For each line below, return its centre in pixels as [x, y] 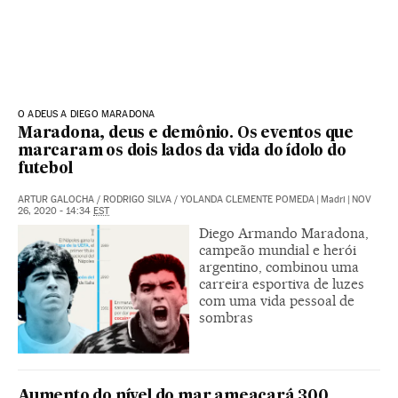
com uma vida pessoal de [277, 301]
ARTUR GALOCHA [56, 199]
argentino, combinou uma [279, 267]
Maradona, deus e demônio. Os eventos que [186, 134]
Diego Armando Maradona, [284, 233]
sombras [226, 318]
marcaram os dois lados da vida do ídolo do [182, 151]
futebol [45, 169]
